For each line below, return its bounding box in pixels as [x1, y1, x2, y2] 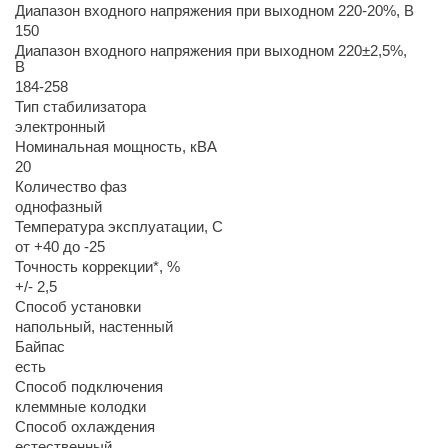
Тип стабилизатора [14, 98, 146, 115]
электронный [14, 118, 105, 135]
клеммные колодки [14, 398, 146, 415]
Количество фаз [14, 178, 127, 195]
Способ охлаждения [14, 418, 155, 435]
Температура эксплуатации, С [14, 218, 223, 235]
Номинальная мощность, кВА [14, 138, 217, 155]
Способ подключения [14, 378, 163, 395]
